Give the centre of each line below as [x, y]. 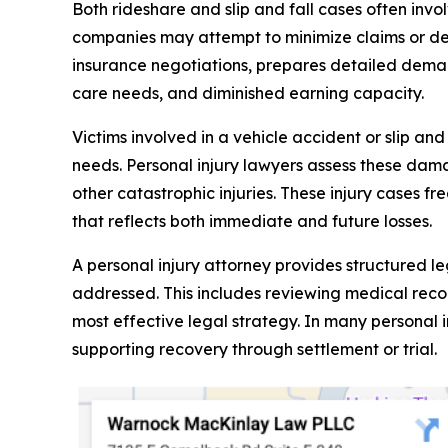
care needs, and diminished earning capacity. [248, 92]
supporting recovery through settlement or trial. [254, 348]
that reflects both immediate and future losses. [252, 220]
